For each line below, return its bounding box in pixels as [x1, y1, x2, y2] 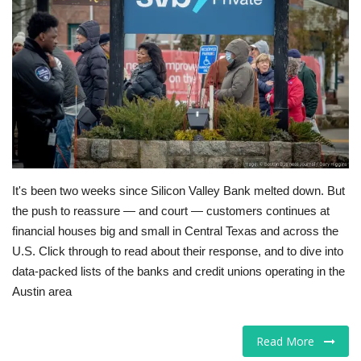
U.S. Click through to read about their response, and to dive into [12, 244, 343, 259]
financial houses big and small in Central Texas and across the [12, 224, 338, 239]
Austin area [12, 284, 72, 299]
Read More [256, 334, 324, 350]
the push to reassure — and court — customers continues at [12, 204, 330, 218]
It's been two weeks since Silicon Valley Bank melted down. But [12, 184, 345, 198]
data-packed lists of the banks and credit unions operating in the [12, 264, 345, 279]
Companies [12, 61, 80, 79]
